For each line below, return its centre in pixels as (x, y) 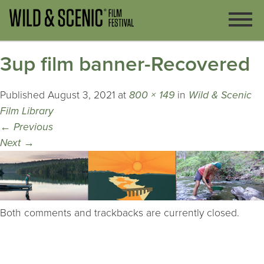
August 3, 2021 (81, 95)
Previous (32, 127)
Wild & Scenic (220, 95)
